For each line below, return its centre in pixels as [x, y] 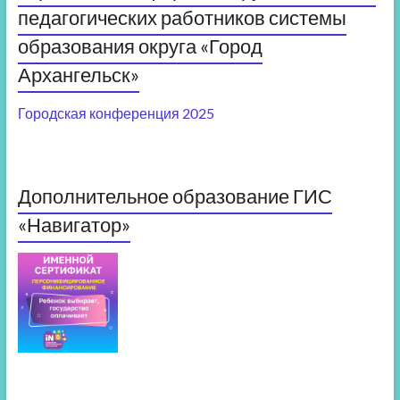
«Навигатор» [74, 225]
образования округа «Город [140, 46]
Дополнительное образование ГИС [175, 196]
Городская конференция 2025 [116, 113]
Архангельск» [78, 75]
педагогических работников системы [182, 18]
